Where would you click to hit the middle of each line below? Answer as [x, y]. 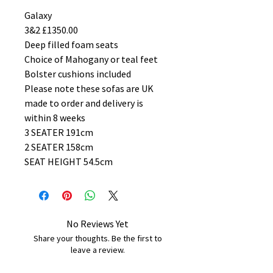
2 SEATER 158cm [59, 147]
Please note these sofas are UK [89, 88]
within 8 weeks [56, 118]
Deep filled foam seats [71, 44]
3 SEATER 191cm [60, 132]
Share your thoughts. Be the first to [97, 238]
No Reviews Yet [97, 224]
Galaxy [38, 15]
